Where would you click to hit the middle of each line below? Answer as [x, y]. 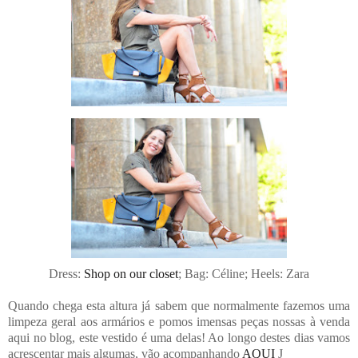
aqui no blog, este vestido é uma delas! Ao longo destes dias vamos [179, 338]
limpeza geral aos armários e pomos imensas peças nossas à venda [179, 322]
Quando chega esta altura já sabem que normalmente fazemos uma [179, 306]
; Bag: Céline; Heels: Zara [244, 274]
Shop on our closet [131, 274]
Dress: [66, 274]
